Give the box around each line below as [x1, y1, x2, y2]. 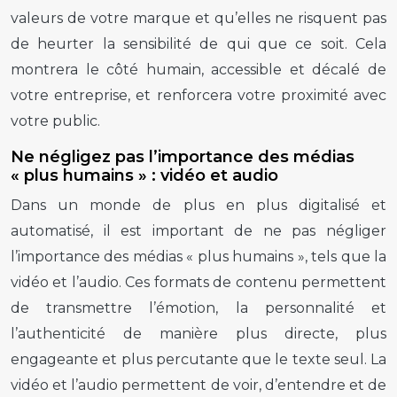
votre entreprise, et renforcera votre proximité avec [11, 86, 386, 104]
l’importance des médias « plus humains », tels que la [11, 247, 386, 265]
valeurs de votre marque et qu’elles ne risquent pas [11, 9, 386, 27]
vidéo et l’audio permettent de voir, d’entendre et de [11, 376, 386, 393]
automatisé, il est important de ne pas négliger [11, 222, 386, 239]
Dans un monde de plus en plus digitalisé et [11, 196, 386, 214]
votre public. [11, 112, 100, 129]
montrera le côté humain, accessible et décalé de [11, 60, 386, 78]
